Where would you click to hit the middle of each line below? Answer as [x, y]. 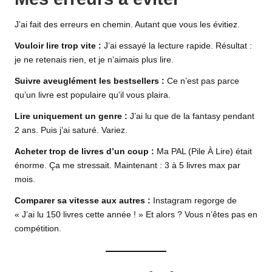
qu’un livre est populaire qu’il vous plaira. [93, 95]
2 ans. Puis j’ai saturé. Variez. [71, 130]
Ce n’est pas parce [202, 81]
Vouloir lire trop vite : [58, 46]
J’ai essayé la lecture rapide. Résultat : [177, 46]
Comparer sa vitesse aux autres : [83, 200]
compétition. [38, 228]
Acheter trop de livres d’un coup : [84, 151]
